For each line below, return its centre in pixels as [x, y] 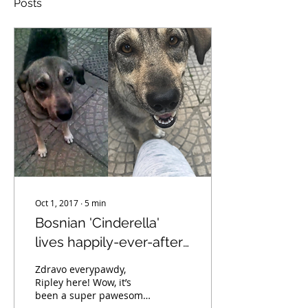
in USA [56, 261]
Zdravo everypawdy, [80, 269]
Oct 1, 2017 [57, 203]
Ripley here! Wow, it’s [64, 282]
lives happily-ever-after [109, 242]
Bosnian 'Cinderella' [97, 223]
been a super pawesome [92, 295]
